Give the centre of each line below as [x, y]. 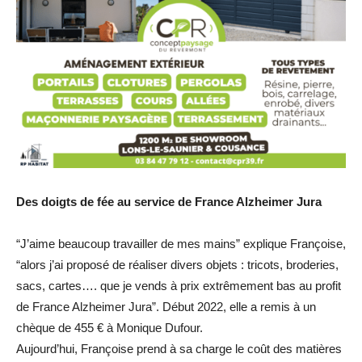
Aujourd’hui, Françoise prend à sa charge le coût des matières [179, 348]
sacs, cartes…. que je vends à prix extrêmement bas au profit [179, 285]
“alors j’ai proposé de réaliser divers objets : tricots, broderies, [177, 264]
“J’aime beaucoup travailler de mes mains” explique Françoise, [181, 243]
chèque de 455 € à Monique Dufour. [109, 327]
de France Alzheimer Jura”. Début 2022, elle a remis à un [166, 306]
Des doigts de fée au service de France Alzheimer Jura [169, 201]
